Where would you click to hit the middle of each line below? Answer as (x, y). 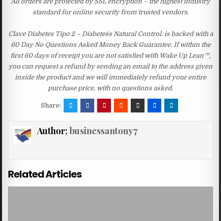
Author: (53, 130)
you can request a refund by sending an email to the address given (110, 66)
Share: (52, 105)
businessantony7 (103, 130)
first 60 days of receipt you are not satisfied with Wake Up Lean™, (110, 55)
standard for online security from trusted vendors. (110, 12)
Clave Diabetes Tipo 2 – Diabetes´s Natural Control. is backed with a (110, 34)
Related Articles (45, 174)
